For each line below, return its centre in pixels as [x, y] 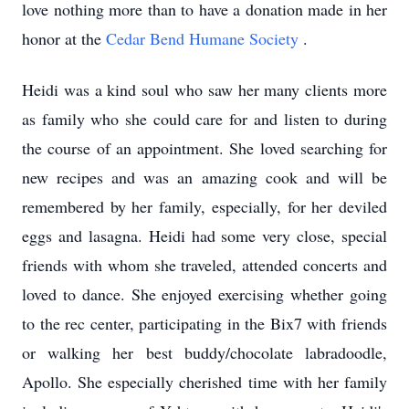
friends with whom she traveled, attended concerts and [204, 265]
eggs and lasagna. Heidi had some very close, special [204, 236]
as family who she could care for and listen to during [204, 119]
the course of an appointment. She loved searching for [204, 148]
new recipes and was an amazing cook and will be [204, 177]
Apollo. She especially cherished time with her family [204, 382]
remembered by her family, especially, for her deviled [204, 206]
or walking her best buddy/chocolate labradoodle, [204, 352]
